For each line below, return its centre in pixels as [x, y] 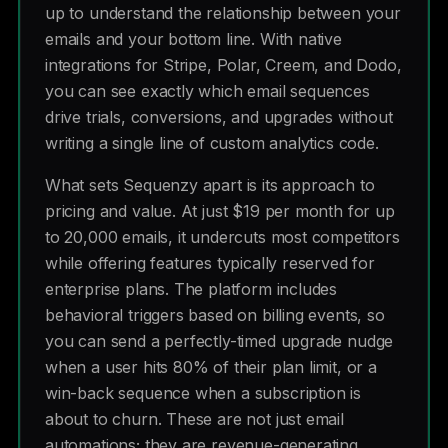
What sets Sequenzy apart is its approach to [210, 185]
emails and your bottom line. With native [193, 39]
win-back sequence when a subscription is [203, 393]
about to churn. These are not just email [194, 419]
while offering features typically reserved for [210, 263]
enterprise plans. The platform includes [191, 289]
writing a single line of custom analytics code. [212, 143]
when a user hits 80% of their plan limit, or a [211, 367]
